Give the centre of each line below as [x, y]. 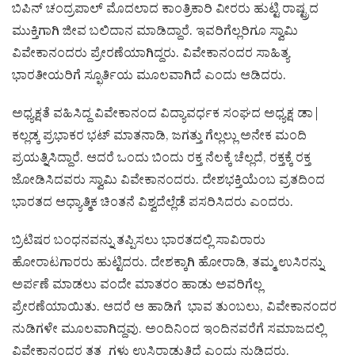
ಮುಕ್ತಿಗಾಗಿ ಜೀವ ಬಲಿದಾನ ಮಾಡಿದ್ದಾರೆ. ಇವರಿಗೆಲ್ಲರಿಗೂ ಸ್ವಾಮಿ [155, 33]
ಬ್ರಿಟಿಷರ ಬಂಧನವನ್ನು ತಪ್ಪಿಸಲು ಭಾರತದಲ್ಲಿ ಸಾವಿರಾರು [139, 242]
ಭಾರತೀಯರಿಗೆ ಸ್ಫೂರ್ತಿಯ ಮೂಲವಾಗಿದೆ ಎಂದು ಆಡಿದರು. [149, 77]
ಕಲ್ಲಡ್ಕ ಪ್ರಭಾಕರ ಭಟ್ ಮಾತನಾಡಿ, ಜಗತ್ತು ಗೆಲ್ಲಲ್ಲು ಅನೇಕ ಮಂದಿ [159, 137]
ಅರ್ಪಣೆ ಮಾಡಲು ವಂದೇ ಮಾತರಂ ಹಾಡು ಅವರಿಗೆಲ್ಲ [137, 286]
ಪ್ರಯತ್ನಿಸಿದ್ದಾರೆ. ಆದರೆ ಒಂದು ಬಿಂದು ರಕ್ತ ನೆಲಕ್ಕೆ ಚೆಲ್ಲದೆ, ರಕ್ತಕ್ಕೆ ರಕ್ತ [161, 160]
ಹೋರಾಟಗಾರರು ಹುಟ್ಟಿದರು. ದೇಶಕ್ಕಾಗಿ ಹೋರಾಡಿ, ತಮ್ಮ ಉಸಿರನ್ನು [168, 264]
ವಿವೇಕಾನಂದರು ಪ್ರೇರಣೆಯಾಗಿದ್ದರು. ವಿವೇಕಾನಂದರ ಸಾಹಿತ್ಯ [151, 55]
